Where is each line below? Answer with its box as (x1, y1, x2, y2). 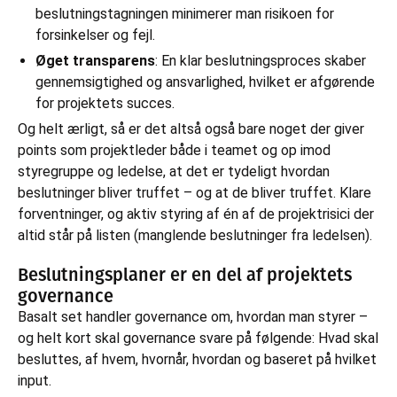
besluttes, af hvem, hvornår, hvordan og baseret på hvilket (18, 350, 377, 368)
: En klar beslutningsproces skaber (155, 51, 366, 69)
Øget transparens (35, 51, 155, 69)
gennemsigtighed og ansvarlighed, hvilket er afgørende (35, 73, 375, 90)
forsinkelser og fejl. (35, 26, 155, 43)
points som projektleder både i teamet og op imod (18, 141, 331, 159)
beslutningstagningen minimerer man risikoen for (35, 4, 334, 22)
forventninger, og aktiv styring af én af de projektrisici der (18, 205, 374, 222)
